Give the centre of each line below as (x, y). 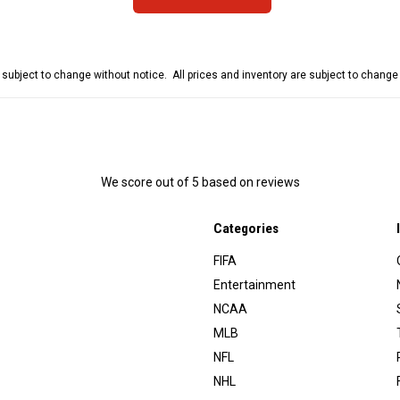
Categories (246, 229)
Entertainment (255, 285)
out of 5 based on (205, 183)
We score (128, 183)
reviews (278, 183)
